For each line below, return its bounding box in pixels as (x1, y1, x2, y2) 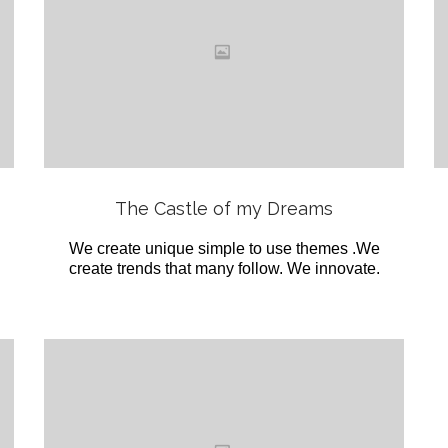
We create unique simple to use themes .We (68, 240, 380, 258)
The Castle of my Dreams (115, 198, 333, 220)
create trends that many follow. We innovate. (68, 260, 380, 278)
